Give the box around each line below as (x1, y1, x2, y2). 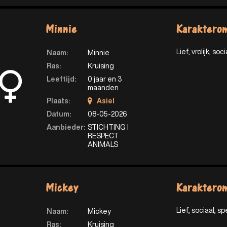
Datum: (46, 110, 71, 118)
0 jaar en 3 (87, 75, 122, 83)
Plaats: (46, 97, 70, 104)
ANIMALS (87, 140, 118, 148)
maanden (87, 84, 119, 91)
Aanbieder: (46, 123, 85, 131)
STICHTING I (87, 123, 129, 131)
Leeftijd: (46, 75, 76, 83)
